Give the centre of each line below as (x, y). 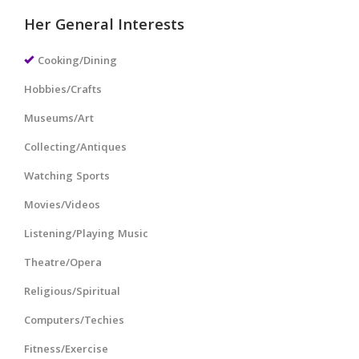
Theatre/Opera (63, 263)
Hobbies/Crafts (63, 90)
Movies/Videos (62, 206)
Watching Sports (67, 177)
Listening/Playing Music (86, 234)
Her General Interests (104, 26)
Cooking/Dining (77, 61)
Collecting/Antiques (75, 148)
